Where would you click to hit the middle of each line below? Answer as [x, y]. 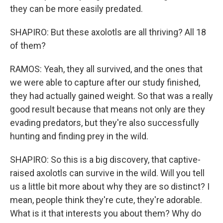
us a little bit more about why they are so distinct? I [110, 186]
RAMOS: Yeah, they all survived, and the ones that [106, 69]
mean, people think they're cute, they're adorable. [106, 200]
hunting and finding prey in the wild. [79, 136]
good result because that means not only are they [108, 109]
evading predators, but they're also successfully [105, 123]
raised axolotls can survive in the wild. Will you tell [107, 173]
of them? [28, 46]
